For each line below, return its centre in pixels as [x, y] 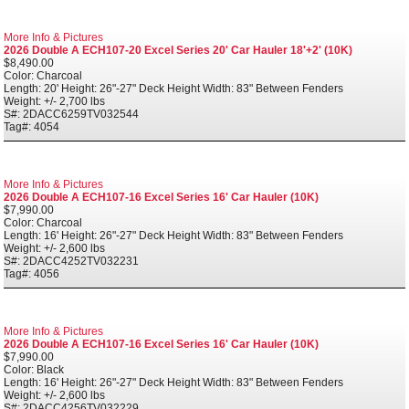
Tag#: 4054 [31, 126]
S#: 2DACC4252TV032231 [71, 261]
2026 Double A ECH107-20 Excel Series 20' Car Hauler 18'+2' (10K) [178, 50]
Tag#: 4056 [31, 273]
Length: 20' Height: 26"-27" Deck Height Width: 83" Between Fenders [173, 88]
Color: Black [34, 369]
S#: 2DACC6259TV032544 [71, 114]
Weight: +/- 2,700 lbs [54, 101]
